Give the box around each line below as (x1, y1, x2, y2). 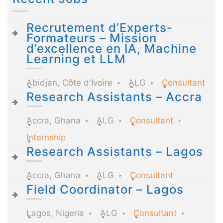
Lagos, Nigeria (26, 208, 84, 219)
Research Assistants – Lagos (26, 144, 203, 159)
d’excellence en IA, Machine (26, 41, 197, 56)
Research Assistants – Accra (26, 90, 202, 105)
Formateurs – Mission (26, 31, 157, 46)
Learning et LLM (26, 52, 126, 67)
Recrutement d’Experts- (26, 20, 173, 35)
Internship (26, 132, 66, 143)
